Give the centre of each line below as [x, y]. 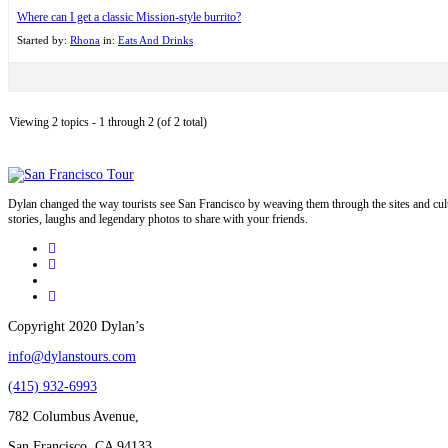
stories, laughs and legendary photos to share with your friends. [158, 218]
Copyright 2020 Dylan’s [76, 326]
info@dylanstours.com [72, 356]
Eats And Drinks [155, 39]
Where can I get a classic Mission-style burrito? [129, 16]
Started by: [43, 39]
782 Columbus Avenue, [73, 416]
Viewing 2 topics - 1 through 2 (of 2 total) [108, 121]
